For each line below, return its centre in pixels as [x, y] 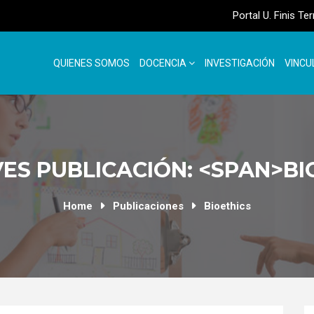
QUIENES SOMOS [91, 63]
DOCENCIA [164, 63]
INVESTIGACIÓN [240, 63]
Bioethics [227, 206]
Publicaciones [148, 206]
